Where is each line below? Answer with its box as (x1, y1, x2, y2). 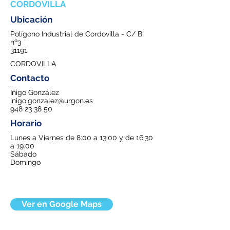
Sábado (10, 150, 36, 158)
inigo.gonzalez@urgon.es (10, 97, 93, 105)
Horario (10, 118, 42, 128)
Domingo (10, 158, 41, 166)
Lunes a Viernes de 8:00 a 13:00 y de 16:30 (10, 133, 153, 142)
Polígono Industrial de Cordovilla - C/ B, (10, 30, 144, 38)
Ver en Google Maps (22, 199, 102, 209)
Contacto (10, 73, 49, 83)
